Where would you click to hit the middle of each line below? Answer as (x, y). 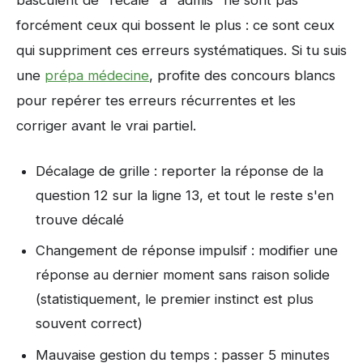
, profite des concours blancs (242, 75)
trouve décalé (80, 219)
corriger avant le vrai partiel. (106, 125)
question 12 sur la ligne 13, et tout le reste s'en (185, 195)
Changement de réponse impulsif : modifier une (187, 251)
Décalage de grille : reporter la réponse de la (179, 171)
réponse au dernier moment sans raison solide (183, 275)
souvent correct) (89, 324)
